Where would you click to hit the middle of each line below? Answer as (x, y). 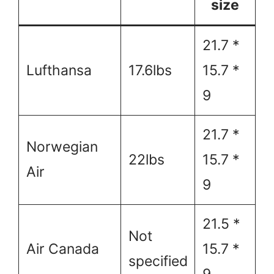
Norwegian (62, 146)
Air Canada (62, 249)
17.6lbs (150, 70)
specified (158, 261)
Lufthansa (59, 70)
